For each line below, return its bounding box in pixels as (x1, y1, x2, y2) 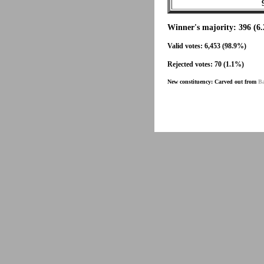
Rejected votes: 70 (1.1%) (167, 60, 244, 68)
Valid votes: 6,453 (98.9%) (167, 42, 246, 50)
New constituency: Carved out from (167, 78, 258, 85)
